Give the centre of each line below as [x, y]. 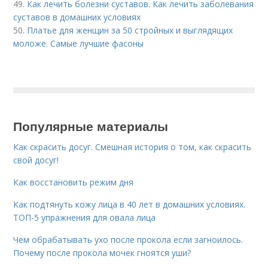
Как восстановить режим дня [74, 182]
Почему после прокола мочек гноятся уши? [102, 252]
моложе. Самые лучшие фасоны [79, 43]
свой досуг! [36, 160]
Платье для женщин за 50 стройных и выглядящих [130, 30]
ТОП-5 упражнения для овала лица [85, 217]
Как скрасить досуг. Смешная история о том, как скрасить [133, 147]
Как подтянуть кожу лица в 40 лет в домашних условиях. [130, 204]
